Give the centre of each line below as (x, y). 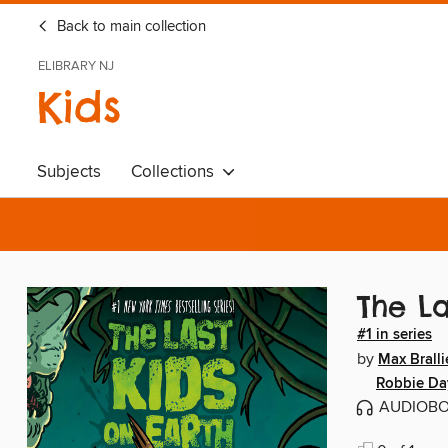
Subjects (69, 172)
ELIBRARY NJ (76, 66)
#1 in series (394, 335)
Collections (176, 172)
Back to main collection (129, 27)
